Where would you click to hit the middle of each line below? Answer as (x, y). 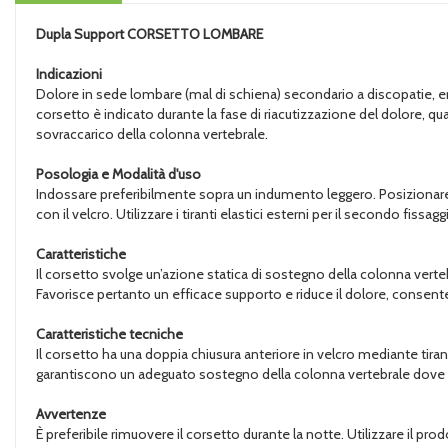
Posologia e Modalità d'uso (118, 174)
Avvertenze (71, 414)
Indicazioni (69, 74)
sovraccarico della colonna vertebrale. (152, 134)
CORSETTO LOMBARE (195, 34)
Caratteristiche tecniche (109, 334)
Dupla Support (80, 34)
